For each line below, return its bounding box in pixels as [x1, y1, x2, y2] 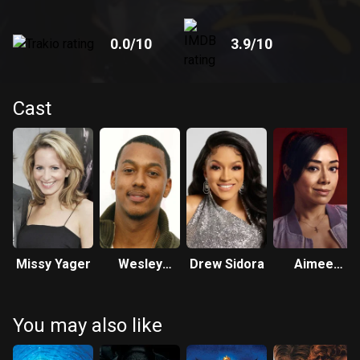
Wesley [117, 256, 162, 272]
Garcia [293, 276, 333, 291]
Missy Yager [15, 256, 91, 272]
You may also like [13, 314, 162, 337]
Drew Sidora [189, 256, 264, 272]
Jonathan [112, 276, 168, 291]
